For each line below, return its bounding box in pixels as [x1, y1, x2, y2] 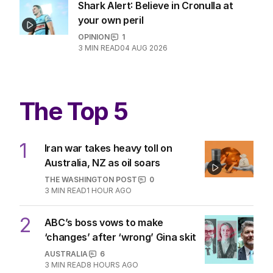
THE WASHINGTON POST [44, 175, 137, 185]
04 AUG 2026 [120, 43, 168, 53]
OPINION [78, 32, 110, 42]
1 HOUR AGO [86, 186, 132, 196]
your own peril [78, 14, 144, 27]
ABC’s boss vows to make [44, 216, 164, 229]
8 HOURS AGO [86, 260, 138, 270]
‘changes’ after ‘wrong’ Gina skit [44, 231, 196, 244]
